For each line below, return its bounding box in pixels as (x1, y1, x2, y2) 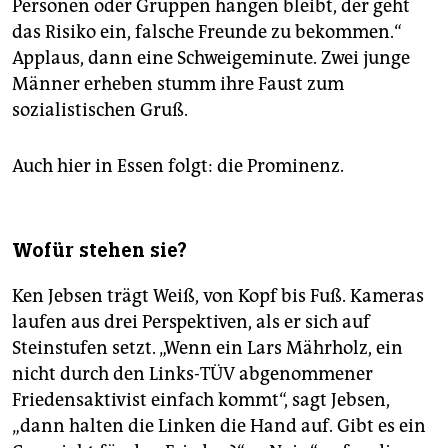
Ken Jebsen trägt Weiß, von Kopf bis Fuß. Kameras (12, 285, 424, 308)
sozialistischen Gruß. (12, 99, 188, 122)
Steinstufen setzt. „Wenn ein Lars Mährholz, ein (12, 337, 403, 360)
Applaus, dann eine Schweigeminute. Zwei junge (12, 47, 410, 70)
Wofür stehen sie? (12, 238, 187, 264)
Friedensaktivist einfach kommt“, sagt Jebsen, (12, 389, 390, 412)
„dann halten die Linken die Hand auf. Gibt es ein (12, 415, 426, 438)
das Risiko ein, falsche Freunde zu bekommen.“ (12, 21, 402, 44)
